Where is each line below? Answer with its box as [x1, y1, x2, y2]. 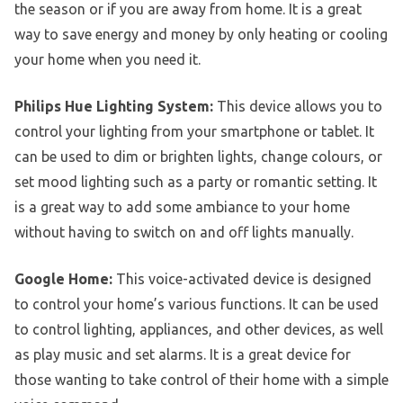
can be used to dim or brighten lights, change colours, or [14, 148, 382, 166]
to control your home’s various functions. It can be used [14, 296, 379, 313]
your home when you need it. [14, 51, 201, 68]
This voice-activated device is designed [112, 271, 372, 288]
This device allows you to [213, 98, 382, 115]
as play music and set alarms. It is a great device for [14, 346, 351, 363]
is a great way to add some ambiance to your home [14, 199, 350, 216]
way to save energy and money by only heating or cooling [14, 26, 388, 43]
